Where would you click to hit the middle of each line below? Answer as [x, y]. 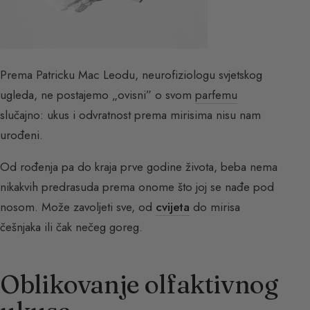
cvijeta [173, 207]
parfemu [216, 94]
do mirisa [215, 207]
